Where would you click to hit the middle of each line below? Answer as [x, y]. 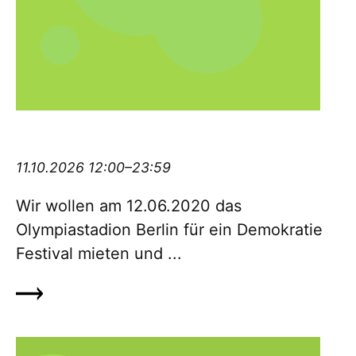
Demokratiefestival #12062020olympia [159, 133]
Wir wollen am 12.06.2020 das [129, 206]
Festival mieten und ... [99, 254]
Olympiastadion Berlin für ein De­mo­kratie [169, 230]
